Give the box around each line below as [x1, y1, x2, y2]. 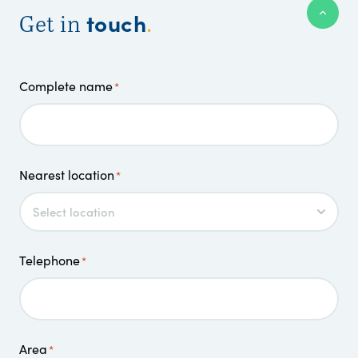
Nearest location [19, 166, 114, 184]
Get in [19, 8, 86, 39]
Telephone [19, 252, 80, 269]
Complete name [19, 78, 113, 95]
